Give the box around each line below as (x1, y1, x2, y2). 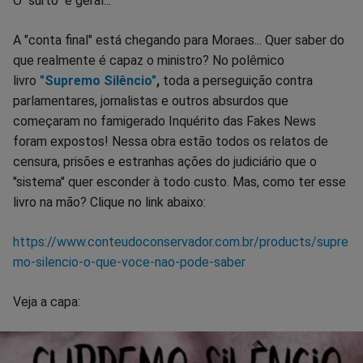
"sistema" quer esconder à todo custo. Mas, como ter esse (13, 174, 346, 190)
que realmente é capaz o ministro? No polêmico (13, 53, 284, 69)
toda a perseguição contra (163, 73, 313, 89)
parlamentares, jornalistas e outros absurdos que (13, 93, 288, 109)
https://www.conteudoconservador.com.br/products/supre (13, 234, 348, 250)
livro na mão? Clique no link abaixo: (13, 194, 206, 211)
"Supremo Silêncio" (40, 73, 156, 89)
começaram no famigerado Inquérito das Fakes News (13, 113, 316, 130)
